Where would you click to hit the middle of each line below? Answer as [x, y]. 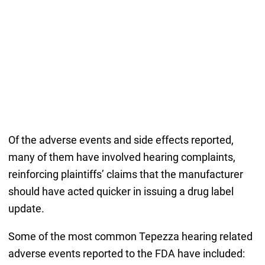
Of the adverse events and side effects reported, [121, 140]
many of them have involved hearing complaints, [122, 157]
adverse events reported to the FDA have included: [126, 254]
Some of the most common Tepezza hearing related [130, 237]
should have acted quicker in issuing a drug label [121, 192]
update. [26, 209]
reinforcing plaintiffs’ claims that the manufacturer [125, 174]
